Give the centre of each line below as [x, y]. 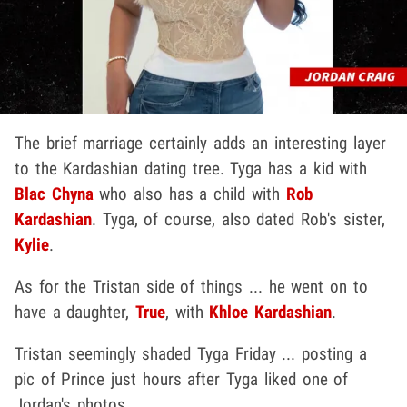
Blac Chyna [54, 194]
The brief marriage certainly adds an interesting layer [200, 143]
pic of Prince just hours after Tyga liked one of [182, 379]
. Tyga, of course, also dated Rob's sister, [238, 219]
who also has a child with [189, 194]
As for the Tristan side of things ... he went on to [191, 286]
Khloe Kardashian [271, 312]
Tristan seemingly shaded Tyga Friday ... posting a [191, 353]
